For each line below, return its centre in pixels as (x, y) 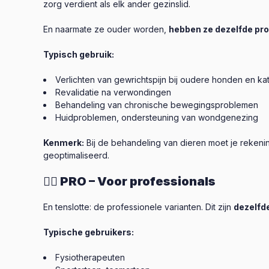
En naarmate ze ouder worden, (106, 29)
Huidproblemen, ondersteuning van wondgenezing (157, 117)
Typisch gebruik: (79, 54)
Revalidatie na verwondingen (113, 92)
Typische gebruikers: (89, 232)
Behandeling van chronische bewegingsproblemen (157, 105)
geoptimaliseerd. (76, 155)
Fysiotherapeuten (90, 257)
